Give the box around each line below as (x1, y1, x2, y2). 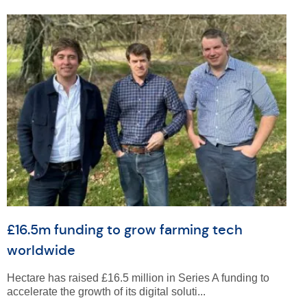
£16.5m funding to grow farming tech (6, 221, 243, 238)
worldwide (6, 242, 75, 259)
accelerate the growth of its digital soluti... (6, 286, 206, 297)
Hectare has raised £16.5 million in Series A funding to (6, 272, 269, 284)
